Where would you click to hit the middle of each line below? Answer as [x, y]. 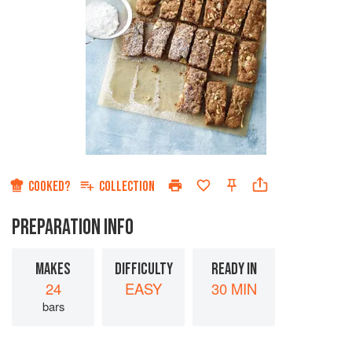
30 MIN [234, 289]
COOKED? [49, 187]
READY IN [234, 269]
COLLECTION [127, 187]
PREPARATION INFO [73, 228]
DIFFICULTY [143, 269]
